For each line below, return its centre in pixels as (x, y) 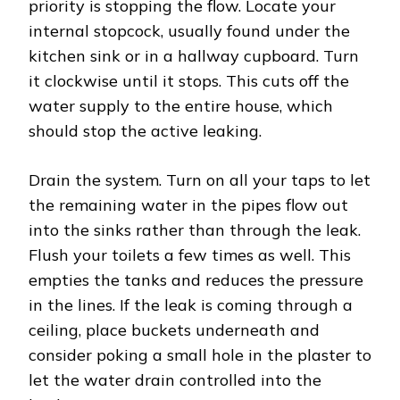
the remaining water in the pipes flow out (188, 204)
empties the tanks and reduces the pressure (196, 279)
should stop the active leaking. (145, 130)
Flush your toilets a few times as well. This (190, 254)
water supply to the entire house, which (181, 105)
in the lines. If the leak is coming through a (191, 304)
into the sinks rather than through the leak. (195, 229)
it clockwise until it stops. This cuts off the (189, 80)
